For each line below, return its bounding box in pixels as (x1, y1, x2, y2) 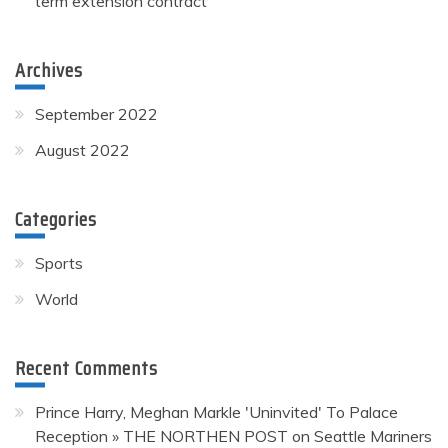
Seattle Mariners (314, 425, 432, 446)
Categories (15, 202, 97, 235)
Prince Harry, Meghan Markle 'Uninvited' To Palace (35, 401, 398, 422)
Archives (15, 53, 83, 86)
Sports (35, 252, 83, 273)
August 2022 (35, 139, 130, 160)
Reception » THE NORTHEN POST (35, 425, 288, 446)
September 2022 (35, 103, 158, 124)
